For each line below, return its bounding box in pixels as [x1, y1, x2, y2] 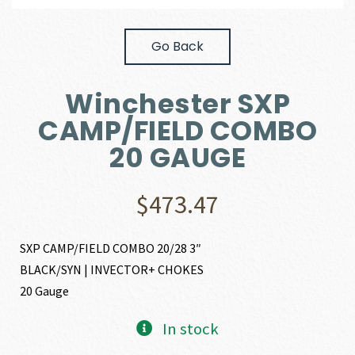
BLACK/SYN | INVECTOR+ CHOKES [20, 261, 204, 277]
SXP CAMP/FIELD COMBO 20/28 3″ [20, 239, 202, 256]
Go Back [151, 36, 204, 55]
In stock [162, 318, 219, 339]
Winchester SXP [65, 84, 290, 123]
